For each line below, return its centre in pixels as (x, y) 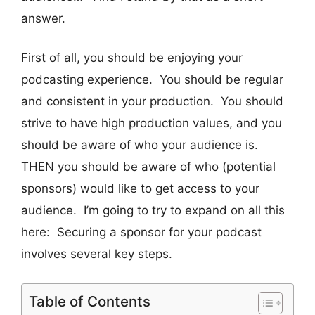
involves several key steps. (97, 254)
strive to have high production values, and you (152, 123)
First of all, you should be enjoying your (132, 58)
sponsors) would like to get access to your (140, 189)
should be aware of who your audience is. (141, 145)
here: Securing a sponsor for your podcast (141, 232)
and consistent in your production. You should (152, 102)
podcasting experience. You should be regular (152, 80)
